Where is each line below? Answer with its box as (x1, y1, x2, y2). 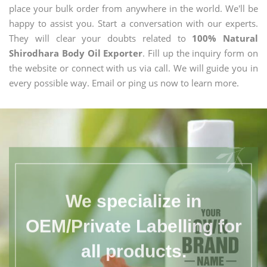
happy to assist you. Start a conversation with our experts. (9, 17, 258, 29)
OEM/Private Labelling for (25, 209, 242, 229)
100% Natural (192, 32, 258, 44)
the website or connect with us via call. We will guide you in (9, 62, 258, 74)
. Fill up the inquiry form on (142, 47, 259, 59)
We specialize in (66, 184, 201, 204)
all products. (80, 234, 187, 254)
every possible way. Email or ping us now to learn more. (9, 77, 239, 89)
